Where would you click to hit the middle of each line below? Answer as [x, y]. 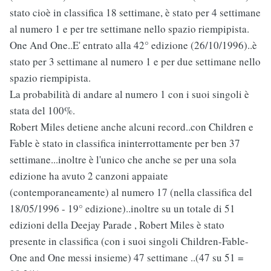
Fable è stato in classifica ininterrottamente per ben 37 [125, 143]
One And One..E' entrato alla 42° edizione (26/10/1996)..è [133, 45]
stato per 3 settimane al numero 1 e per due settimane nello [135, 62]
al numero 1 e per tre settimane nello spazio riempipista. [129, 29]
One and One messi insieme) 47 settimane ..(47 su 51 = [127, 258]
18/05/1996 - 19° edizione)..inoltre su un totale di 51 [122, 209]
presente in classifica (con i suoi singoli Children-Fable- [129, 241]
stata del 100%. [42, 111]
